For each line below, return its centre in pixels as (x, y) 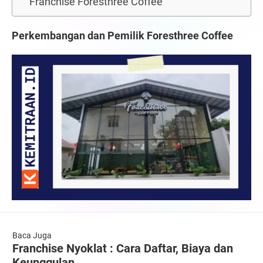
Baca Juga (32, 236)
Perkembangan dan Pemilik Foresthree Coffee (122, 35)
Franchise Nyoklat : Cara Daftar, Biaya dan (123, 249)
